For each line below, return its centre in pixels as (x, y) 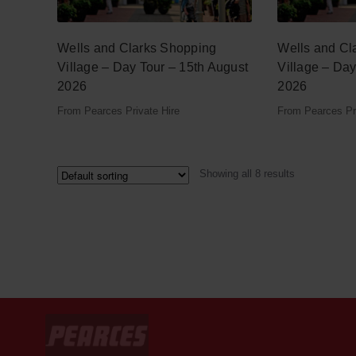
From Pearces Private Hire (118, 110)
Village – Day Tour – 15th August (153, 67)
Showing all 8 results (248, 173)
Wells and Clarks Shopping (137, 48)
